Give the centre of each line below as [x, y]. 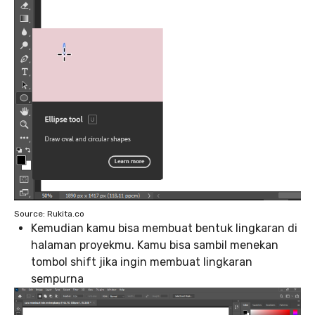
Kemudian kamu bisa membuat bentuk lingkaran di [164, 229]
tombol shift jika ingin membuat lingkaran [142, 262]
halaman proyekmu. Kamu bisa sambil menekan [155, 245]
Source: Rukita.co [49, 214]
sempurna [57, 279]
